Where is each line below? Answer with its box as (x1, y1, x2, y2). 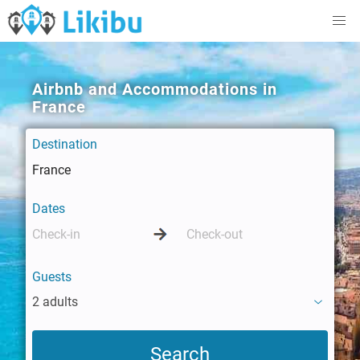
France (32, 97, 86, 117)
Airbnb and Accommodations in (32, 80, 277, 99)
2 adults (32, 294, 78, 309)
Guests (32, 269, 72, 284)
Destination (32, 137, 97, 152)
